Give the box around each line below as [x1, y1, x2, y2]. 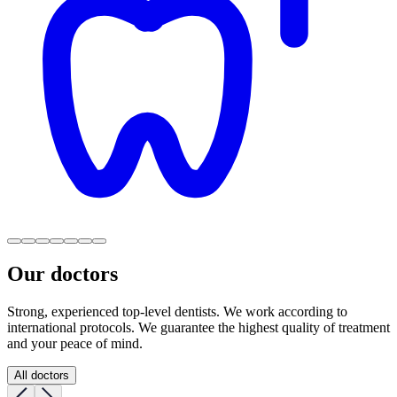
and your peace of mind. [7, 336, 143, 352]
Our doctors [7, 262, 118, 286]
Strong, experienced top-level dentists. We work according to [7, 304, 347, 320]
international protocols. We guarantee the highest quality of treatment [7, 320, 390, 336]
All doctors [14, 369, 69, 383]
